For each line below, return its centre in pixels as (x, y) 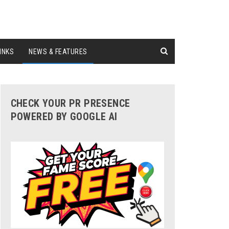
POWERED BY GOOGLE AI (64, 116)
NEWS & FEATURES (58, 52)
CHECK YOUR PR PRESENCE (70, 103)
